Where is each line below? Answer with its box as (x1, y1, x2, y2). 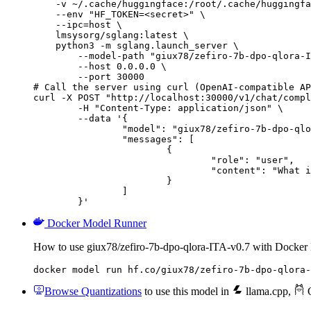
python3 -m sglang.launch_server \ (33, 40, 239, 51)
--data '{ (33, 112, 78, 124)
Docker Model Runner (47, 217, 146, 229)
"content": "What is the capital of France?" (33, 165, 211, 176)
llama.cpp (243, 285, 288, 297)
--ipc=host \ (33, 19, 122, 30)
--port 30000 (33, 71, 144, 82)
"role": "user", (33, 154, 211, 165)
